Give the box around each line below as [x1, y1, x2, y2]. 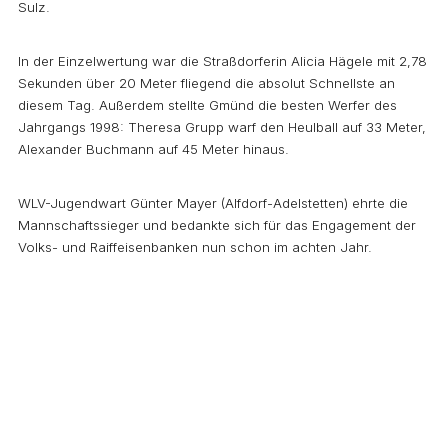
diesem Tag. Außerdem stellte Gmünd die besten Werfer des [18, 97, 397, 114]
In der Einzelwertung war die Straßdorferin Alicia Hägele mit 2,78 [18, 53, 427, 70]
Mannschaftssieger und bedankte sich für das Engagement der [18, 217, 416, 234]
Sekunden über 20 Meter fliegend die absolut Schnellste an [18, 75, 395, 92]
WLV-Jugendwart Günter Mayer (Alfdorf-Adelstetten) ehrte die [18, 195, 408, 212]
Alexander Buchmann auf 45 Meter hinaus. [18, 141, 289, 158]
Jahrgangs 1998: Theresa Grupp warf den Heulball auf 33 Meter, [18, 119, 426, 136]
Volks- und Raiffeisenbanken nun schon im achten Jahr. [18, 239, 372, 256]
